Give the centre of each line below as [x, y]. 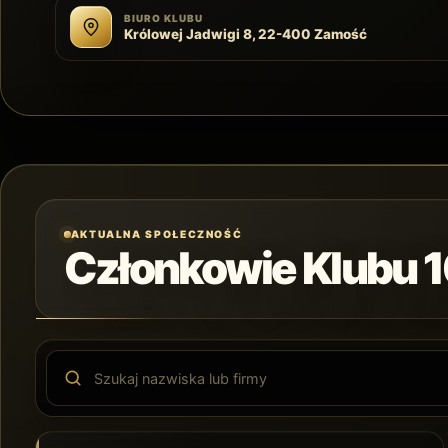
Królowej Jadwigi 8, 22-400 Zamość [245, 34]
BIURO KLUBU [163, 18]
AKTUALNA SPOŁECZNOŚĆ [156, 234]
